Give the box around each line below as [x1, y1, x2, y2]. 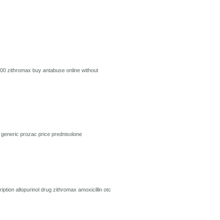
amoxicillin [78, 187, 104, 192]
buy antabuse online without [32, 67, 98, 73]
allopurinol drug [16, 187, 53, 192]
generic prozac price [1, 131, 52, 137]
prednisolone [52, 131, 82, 137]
